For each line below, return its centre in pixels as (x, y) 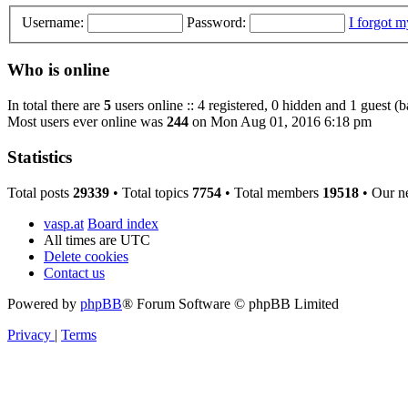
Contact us (74, 272)
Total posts (40, 192)
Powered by (44, 303)
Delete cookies (86, 256)
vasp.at (64, 223)
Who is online (58, 70)
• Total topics (151, 192)
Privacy (29, 334)
